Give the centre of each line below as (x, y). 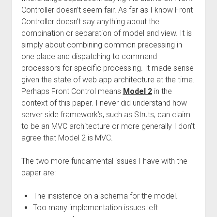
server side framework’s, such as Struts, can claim (106, 115)
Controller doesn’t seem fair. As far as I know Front (107, 10)
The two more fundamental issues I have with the (104, 161)
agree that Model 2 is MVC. (67, 138)
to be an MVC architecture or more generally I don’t (108, 126)
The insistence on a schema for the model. (105, 196)
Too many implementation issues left (95, 208)
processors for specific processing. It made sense (107, 68)
